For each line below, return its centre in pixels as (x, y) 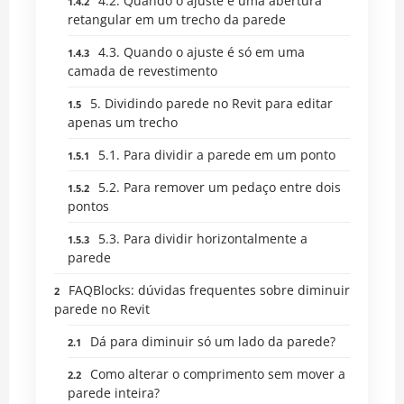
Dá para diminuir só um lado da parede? (213, 341)
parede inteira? (114, 392)
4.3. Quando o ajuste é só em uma (202, 51)
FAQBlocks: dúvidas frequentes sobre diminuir (209, 289)
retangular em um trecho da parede (177, 19)
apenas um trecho (123, 122)
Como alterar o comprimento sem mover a (218, 373)
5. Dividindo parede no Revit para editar (211, 103)
